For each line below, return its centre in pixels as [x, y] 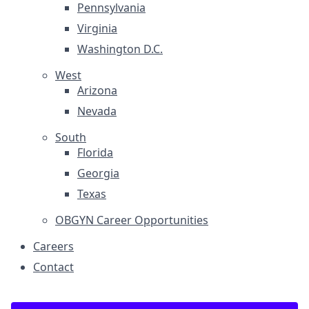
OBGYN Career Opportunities [132, 220]
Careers [53, 246]
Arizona [97, 90]
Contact [53, 267]
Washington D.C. [120, 49]
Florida [95, 152]
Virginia [97, 28]
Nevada [97, 111]
